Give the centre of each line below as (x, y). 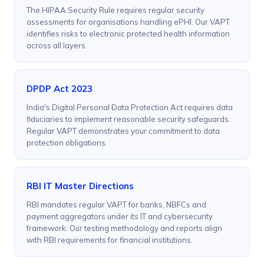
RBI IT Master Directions (80, 186)
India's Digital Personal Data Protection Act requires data (130, 108)
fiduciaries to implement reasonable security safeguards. (128, 119)
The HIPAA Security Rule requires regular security (115, 10)
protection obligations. (67, 143)
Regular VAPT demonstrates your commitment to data (123, 131)
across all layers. (57, 46)
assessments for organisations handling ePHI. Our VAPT (128, 22)
